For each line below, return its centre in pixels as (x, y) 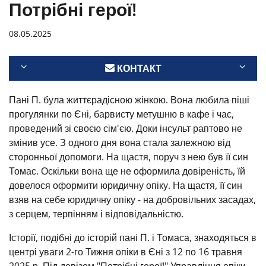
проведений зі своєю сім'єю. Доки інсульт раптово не (126, 128)
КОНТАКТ (138, 68)
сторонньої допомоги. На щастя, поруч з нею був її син (129, 157)
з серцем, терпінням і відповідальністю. (96, 214)
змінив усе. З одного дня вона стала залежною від (120, 142)
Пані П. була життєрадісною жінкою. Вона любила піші (129, 100)
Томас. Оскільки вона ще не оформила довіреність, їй (127, 171)
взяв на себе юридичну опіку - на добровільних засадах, (132, 199)
